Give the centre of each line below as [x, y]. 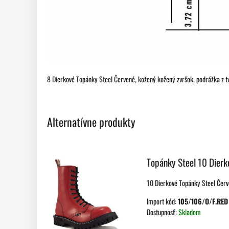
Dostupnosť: [163, 212]
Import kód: [162, 201]
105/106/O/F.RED [203, 201]
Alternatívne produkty [91, 122]
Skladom [190, 212]
